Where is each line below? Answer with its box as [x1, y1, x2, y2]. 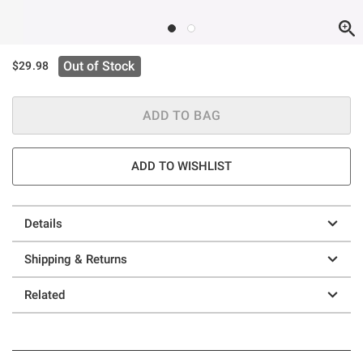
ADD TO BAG [142, 107, 221, 123]
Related [24, 287, 65, 302]
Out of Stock [63, 58, 135, 74]
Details [24, 216, 62, 231]
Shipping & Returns [24, 251, 127, 267]
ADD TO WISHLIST [131, 158, 232, 173]
